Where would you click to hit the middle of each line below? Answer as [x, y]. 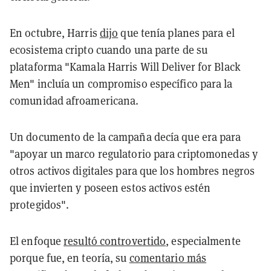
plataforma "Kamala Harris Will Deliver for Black [125, 66]
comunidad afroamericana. [74, 100]
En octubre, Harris [55, 32]
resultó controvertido [115, 240]
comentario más [168, 257]
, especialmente [203, 240]
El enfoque [37, 240]
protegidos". [40, 204]
